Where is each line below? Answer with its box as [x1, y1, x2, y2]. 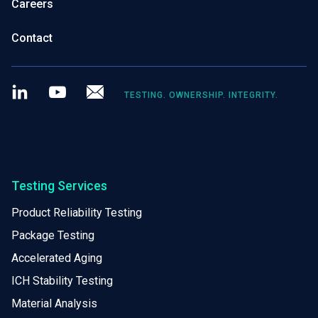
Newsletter [104, 79, 153, 89]
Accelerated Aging [11, 251, 102, 265]
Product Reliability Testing [11, 205, 142, 219]
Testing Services [11, 177, 107, 193]
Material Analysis [11, 296, 97, 310]
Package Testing [11, 228, 94, 242]
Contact [11, 31, 53, 45]
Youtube [66, 79, 104, 89]
